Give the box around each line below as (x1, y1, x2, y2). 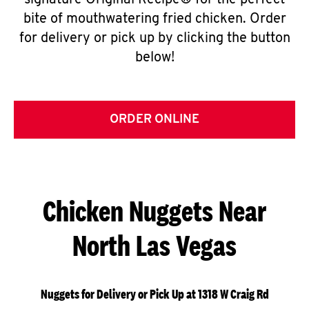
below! (134, 51, 175, 65)
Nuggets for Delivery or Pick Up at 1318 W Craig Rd (40, 286, 269, 302)
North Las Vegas (72, 228, 237, 262)
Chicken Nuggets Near (43, 194, 266, 228)
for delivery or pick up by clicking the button (19, 32, 290, 46)
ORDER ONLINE (110, 113, 199, 126)
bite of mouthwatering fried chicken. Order (23, 12, 286, 26)
